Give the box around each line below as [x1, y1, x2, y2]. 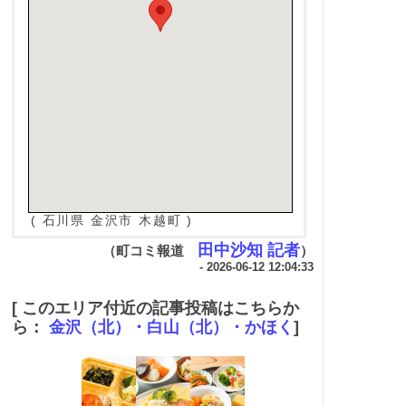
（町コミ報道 [102, 244, 198, 259]
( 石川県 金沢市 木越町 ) [31, 213, 194, 228]
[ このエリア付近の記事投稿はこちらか [12, 299, 299, 318]
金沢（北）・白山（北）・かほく [49, 318, 294, 337]
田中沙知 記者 [198, 241, 300, 260]
